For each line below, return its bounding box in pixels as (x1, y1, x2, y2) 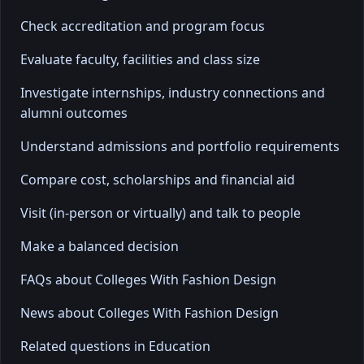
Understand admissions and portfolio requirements (20, 136, 340, 155)
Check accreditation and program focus (20, 16, 265, 35)
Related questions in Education (20, 336, 210, 355)
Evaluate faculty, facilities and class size (20, 50, 260, 68)
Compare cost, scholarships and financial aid (20, 170, 295, 188)
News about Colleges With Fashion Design (20, 303, 279, 322)
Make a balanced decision (20, 236, 179, 255)
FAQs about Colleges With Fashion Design (20, 270, 276, 288)
